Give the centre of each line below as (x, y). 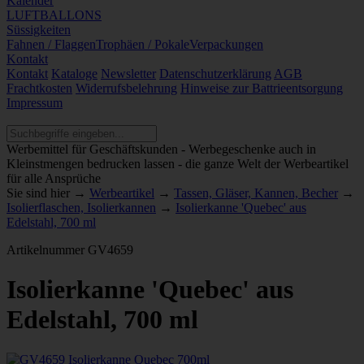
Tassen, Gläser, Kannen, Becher (256, 193)
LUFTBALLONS (54, 15)
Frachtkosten (39, 88)
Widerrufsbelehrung (126, 88)
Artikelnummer (45, 250)
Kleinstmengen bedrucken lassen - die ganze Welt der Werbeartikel (178, 164)
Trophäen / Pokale (143, 44)
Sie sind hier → (46, 193)
